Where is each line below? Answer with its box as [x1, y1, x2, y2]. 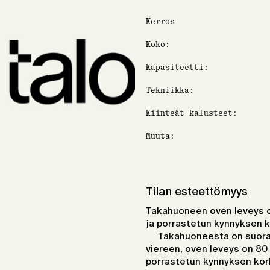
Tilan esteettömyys [146, 184, 248, 198]
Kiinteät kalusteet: [146, 109, 237, 117]
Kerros [146, 17, 175, 25]
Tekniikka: [146, 86, 194, 94]
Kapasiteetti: [146, 63, 209, 71]
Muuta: [146, 132, 175, 140]
